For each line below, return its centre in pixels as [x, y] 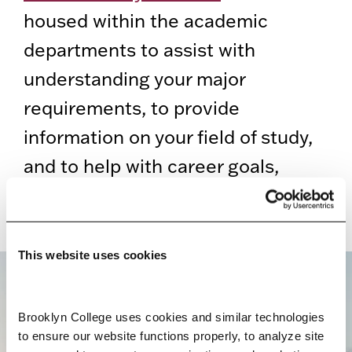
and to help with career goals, [151, 166]
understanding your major [134, 79]
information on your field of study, [168, 137]
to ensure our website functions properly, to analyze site [171, 335]
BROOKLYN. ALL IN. [176, 301]
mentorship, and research [135, 195]
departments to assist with [139, 50]
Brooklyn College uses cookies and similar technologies [171, 317]
